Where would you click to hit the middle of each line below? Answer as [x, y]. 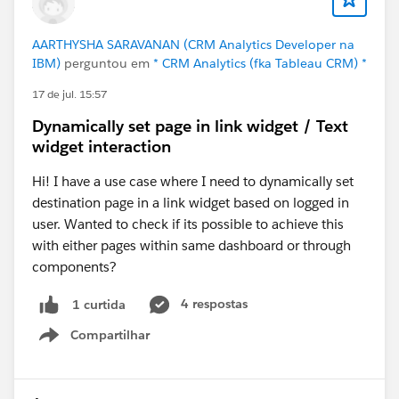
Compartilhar [110, 335]
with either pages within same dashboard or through [191, 246]
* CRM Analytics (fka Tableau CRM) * [260, 64]
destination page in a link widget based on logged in [191, 203]
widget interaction [102, 147]
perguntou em [107, 64]
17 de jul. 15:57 [69, 94]
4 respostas [214, 304]
